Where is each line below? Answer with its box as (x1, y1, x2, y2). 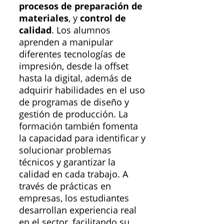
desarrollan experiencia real (19, 204, 136, 216)
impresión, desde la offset (19, 60, 128, 72)
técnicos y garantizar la (19, 156, 115, 168)
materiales (19, 12, 68, 24)
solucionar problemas (19, 144, 111, 156)
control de (80, 12, 126, 24)
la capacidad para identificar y (19, 132, 145, 144)
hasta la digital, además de (19, 72, 131, 84)
